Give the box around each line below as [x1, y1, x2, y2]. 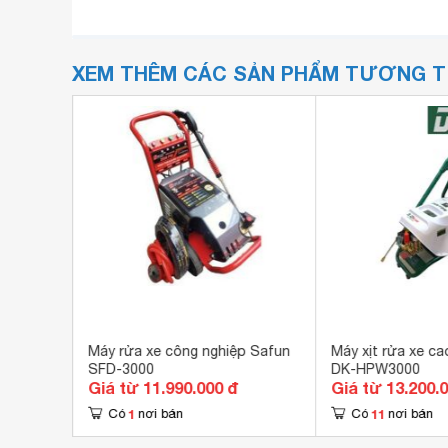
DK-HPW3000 [330, 361, 420, 377]
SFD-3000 [87, 361, 154, 377]
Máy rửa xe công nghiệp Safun [87, 343, 290, 359]
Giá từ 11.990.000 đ [87, 378, 238, 397]
